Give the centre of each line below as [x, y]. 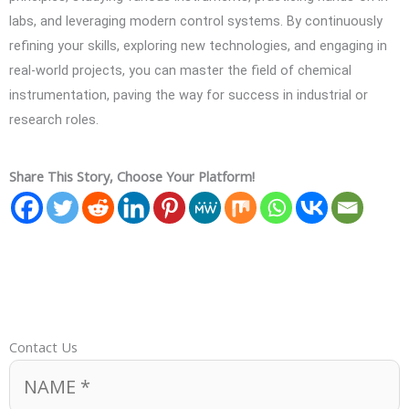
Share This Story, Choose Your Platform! [132, 176]
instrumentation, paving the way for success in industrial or [189, 95]
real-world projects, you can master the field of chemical [180, 71]
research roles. [54, 120]
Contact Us [43, 346]
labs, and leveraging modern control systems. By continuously [196, 21]
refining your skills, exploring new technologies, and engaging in [198, 46]
